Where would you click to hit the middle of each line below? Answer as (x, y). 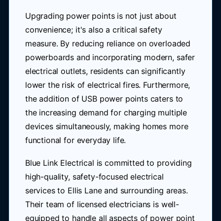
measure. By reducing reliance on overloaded (108, 43)
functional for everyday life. (75, 140)
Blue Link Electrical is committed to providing (108, 163)
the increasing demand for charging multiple (106, 112)
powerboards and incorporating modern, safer (110, 57)
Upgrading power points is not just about (101, 16)
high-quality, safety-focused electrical (94, 177)
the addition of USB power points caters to (104, 99)
